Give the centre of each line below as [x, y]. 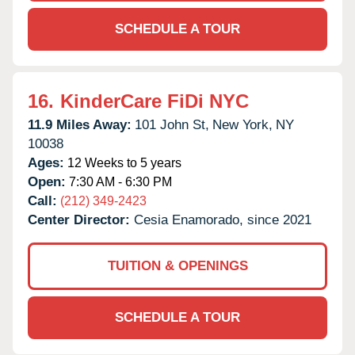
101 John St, [172, 124]
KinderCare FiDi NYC [155, 101]
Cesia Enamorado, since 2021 [223, 219]
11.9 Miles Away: [80, 124]
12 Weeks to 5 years [123, 162]
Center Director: [81, 219]
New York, [242, 124]
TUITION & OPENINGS [177, 265]
